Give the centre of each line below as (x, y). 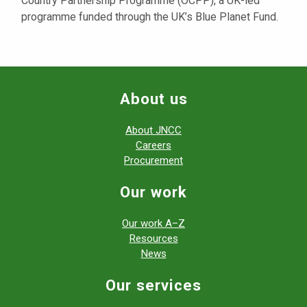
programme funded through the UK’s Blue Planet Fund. (150, 16)
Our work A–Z (153, 223)
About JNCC (153, 130)
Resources (153, 238)
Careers (153, 145)
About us (153, 98)
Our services (153, 285)
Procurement (153, 160)
